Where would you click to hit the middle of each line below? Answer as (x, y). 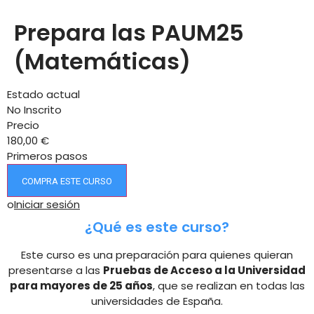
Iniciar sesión (47, 204)
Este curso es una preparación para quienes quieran (157, 255)
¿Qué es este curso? (157, 227)
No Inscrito (34, 110)
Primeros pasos (47, 156)
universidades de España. (157, 301)
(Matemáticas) (102, 61)
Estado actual (43, 94)
